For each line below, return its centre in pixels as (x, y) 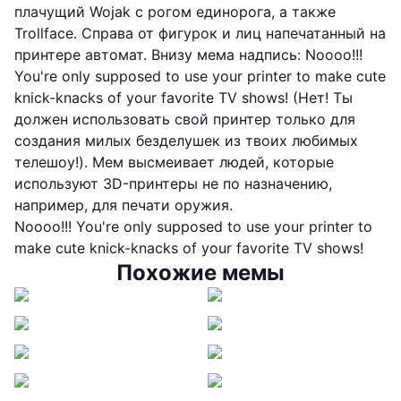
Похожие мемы (200, 273)
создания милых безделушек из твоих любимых (186, 141)
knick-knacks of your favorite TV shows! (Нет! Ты (183, 98)
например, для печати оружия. (124, 205)
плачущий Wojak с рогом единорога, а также (175, 12)
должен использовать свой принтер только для (185, 119)
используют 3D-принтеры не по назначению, (173, 184)
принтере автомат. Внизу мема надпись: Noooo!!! (188, 55)
